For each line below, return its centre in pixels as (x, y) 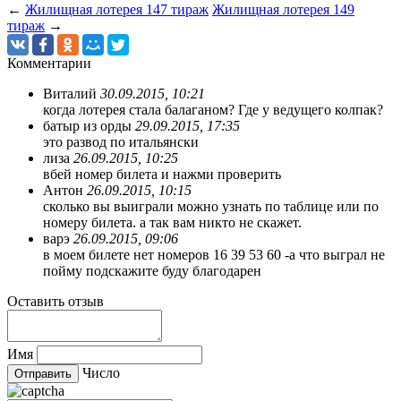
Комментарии (49, 63)
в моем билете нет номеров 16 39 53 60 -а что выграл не (214, 254)
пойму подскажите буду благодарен (152, 270)
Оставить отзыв (55, 301)
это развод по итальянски (121, 141)
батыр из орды (89, 125)
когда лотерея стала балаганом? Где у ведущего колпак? (213, 109)
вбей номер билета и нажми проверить (162, 174)
